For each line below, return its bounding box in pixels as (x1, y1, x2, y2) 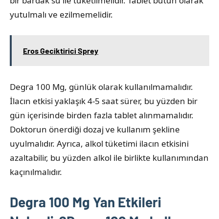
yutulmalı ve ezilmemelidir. (10, 8, 113, 20)
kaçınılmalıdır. (10, 166, 62, 177)
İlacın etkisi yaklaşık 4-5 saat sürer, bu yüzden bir (10, 95, 197, 107)
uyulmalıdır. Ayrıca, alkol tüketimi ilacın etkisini (10, 137, 189, 149)
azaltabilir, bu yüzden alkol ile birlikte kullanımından (10, 152, 209, 163)
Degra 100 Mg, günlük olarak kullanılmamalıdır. (10, 81, 193, 92)
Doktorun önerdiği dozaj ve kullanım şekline (10, 123, 180, 135)
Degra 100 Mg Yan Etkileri (10, 193, 161, 210)
